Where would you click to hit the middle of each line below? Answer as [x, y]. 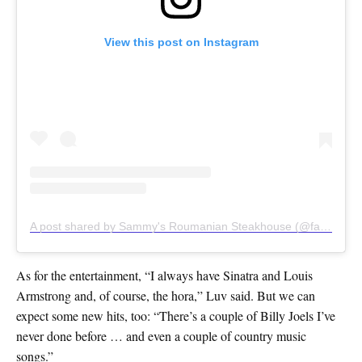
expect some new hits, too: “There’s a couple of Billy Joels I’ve [176, 316]
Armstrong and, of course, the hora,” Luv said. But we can [166, 296]
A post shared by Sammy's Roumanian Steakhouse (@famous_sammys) [326, 227]
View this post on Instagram [181, 42]
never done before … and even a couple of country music [161, 336]
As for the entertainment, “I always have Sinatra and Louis [164, 276]
